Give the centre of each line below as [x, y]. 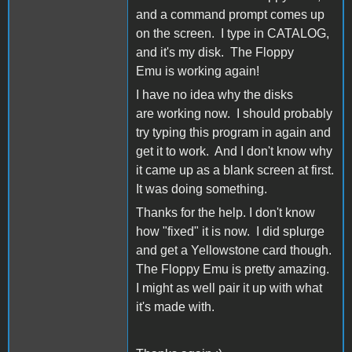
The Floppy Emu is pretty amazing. [233, 269]
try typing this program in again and [233, 132]
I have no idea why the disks [214, 94]
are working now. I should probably [234, 113]
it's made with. [175, 306]
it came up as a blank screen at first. [235, 170]
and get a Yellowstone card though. [234, 250]
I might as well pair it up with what [229, 288]
